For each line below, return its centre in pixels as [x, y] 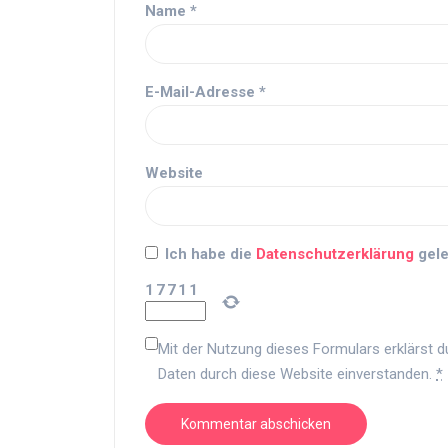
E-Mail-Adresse [202, 92]
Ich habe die [210, 254]
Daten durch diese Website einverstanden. [297, 374]
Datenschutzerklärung [337, 254]
